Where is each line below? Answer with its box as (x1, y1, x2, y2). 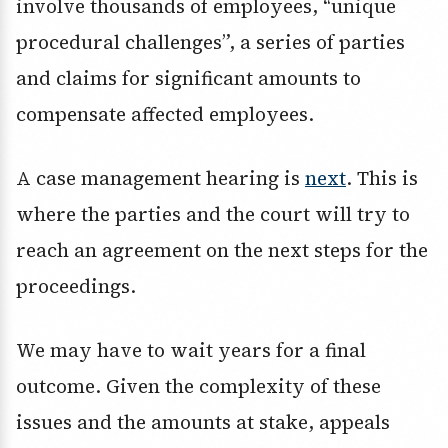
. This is (346, 165, 418, 192)
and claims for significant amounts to (16, 65, 361, 92)
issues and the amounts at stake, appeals (16, 409, 390, 436)
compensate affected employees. (16, 101, 314, 128)
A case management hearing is (16, 165, 305, 192)
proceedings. (16, 273, 136, 300)
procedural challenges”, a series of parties (16, 29, 405, 56)
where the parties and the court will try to (16, 201, 410, 228)
